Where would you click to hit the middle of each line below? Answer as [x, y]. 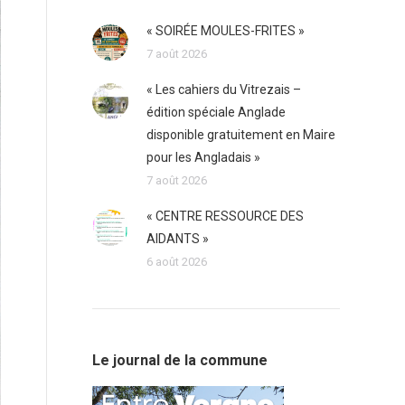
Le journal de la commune [180, 360]
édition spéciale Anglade [216, 112]
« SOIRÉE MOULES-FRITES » [226, 31]
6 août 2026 [177, 262]
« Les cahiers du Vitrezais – [224, 89]
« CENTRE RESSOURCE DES [225, 216]
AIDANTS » [178, 239]
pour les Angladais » [203, 157]
